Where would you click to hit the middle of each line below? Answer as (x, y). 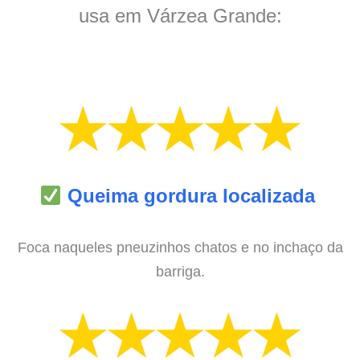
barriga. (180, 271)
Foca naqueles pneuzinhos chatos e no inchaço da (180, 247)
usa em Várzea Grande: (180, 15)
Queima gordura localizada (191, 196)
